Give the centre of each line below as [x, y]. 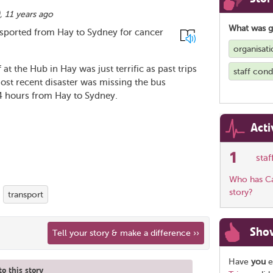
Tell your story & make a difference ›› [126, 233]
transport [26, 194]
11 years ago [29, 14]
